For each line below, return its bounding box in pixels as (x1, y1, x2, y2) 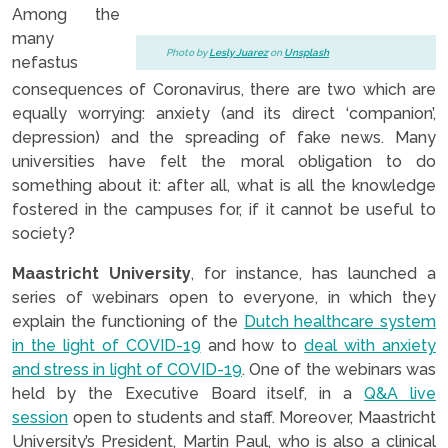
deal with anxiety (304, 335, 437, 355)
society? (12, 223, 79, 243)
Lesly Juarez (209, 46, 268, 58)
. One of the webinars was (242, 359, 436, 379)
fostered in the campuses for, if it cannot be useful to (12, 199, 436, 219)
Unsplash (284, 46, 329, 58)
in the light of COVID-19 (12, 335, 201, 355)
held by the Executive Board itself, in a (12, 383, 365, 403)
